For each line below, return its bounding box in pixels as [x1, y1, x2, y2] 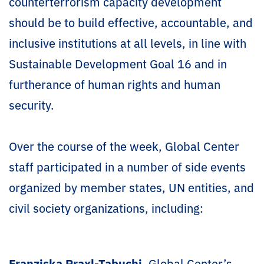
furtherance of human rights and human [9, 75, 220, 93]
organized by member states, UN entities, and [9, 178, 254, 196]
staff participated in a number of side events [9, 157, 246, 175]
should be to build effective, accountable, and [9, 13, 253, 31]
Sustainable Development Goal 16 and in [9, 54, 227, 72]
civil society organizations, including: [9, 199, 206, 216]
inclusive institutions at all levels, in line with [9, 34, 246, 51]
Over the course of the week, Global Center [9, 137, 239, 154]
